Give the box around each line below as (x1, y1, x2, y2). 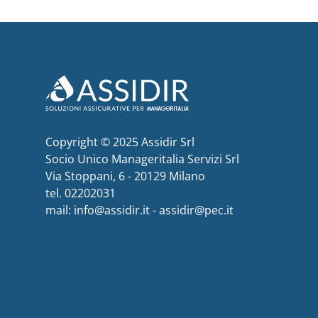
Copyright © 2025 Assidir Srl (45, 134, 194, 150)
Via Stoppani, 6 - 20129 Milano (45, 168, 205, 185)
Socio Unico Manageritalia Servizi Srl (45, 151, 239, 168)
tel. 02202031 (45, 185, 116, 202)
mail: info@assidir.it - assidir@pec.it (45, 202, 234, 219)
